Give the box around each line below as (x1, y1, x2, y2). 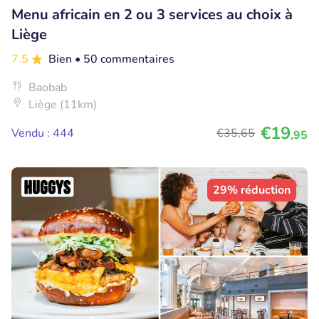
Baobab (28, 80, 67, 96)
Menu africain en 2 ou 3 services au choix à (11, 5, 293, 25)
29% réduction (213, 182, 291, 199)
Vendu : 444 (11, 125, 74, 142)
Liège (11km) (28, 97, 97, 113)
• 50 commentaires (75, 51, 174, 68)
